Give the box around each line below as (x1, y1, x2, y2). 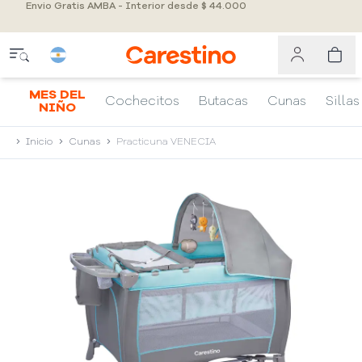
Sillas (326, 95, 360, 108)
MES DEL (29, 89, 86, 102)
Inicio (26, 137, 53, 147)
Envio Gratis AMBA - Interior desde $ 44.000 (26, 2, 246, 11)
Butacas (199, 95, 248, 108)
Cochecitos (105, 95, 179, 108)
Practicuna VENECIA (116, 137, 216, 147)
